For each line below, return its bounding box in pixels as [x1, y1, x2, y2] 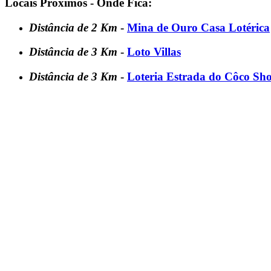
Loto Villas [127, 45, 181, 59]
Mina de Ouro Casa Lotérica [127, 21, 270, 34]
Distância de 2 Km [29, 21, 120, 34]
